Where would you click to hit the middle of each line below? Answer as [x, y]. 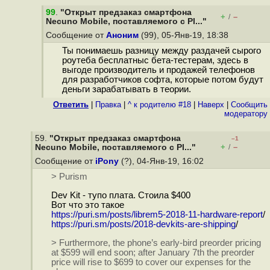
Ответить [71, 105]
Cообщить [249, 105]
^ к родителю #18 [159, 105]
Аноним [122, 35]
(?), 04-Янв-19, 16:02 [162, 161]
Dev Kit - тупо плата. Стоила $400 [121, 196]
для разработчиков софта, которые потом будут [162, 80]
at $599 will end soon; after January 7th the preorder [152, 252]
